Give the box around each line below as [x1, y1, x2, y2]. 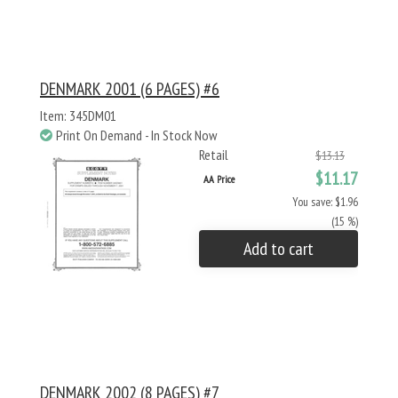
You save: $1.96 [292, 194, 358, 210]
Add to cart [243, 237, 314, 260]
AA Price [203, 172, 235, 186]
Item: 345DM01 [40, 107, 116, 124]
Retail [199, 146, 228, 163]
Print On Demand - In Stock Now [56, 126, 217, 144]
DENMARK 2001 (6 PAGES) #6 [40, 77, 219, 100]
